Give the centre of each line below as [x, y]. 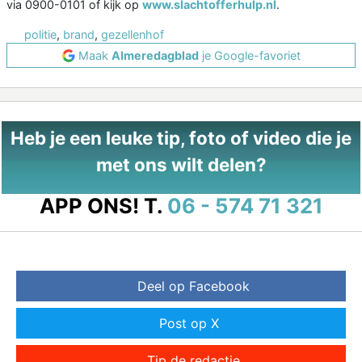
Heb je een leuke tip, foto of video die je [181, 138]
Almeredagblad [155, 56]
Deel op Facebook [193, 286]
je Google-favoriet [249, 56]
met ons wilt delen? [181, 165]
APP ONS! [89, 206]
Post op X [189, 324]
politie [40, 35]
